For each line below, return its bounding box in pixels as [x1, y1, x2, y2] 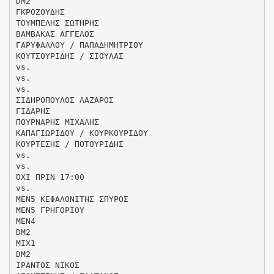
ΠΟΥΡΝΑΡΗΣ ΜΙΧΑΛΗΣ [15, 117, 99, 127]
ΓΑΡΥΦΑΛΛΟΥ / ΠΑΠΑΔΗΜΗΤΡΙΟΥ [15, 40, 143, 50]
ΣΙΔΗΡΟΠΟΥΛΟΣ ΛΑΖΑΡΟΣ [15, 95, 114, 105]
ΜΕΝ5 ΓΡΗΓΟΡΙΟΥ [15, 205, 84, 215]
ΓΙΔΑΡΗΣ [15, 106, 50, 116]
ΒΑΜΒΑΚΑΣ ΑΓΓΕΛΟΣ [15, 29, 94, 39]
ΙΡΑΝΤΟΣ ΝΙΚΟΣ [15, 260, 80, 270]
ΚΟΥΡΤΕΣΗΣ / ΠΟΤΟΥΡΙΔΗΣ [15, 139, 124, 149]
